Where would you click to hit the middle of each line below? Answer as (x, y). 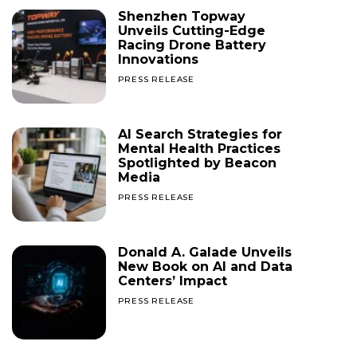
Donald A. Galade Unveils (204, 252)
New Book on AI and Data (205, 266)
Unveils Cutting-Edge (191, 31)
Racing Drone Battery (192, 45)
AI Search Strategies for (200, 134)
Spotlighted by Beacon (197, 163)
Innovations (158, 59)
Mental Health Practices (199, 148)
